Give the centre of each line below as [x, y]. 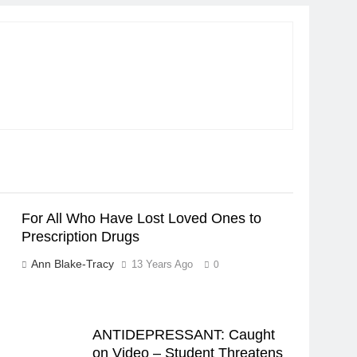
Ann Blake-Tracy [73, 264]
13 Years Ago [162, 264]
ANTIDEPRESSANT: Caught [184, 335]
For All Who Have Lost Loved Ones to [141, 218]
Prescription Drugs [80, 237]
